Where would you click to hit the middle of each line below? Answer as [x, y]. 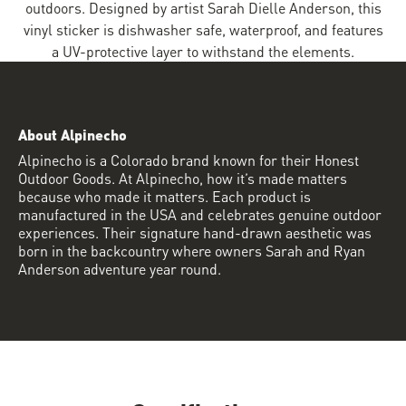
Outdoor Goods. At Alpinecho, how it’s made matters [183, 177]
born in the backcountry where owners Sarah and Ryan [192, 250]
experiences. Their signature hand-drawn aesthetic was [195, 232]
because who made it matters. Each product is [164, 195]
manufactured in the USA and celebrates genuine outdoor [200, 213]
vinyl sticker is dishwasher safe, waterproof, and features [203, 29]
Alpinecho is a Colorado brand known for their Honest [188, 159]
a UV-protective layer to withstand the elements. [203, 50]
